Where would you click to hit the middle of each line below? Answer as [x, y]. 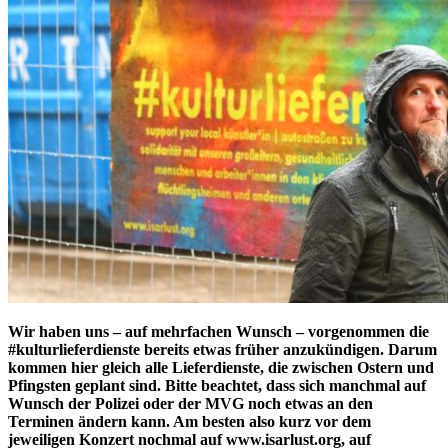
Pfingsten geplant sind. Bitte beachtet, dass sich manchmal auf [217, 385]
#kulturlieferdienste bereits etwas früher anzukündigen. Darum [222, 349]
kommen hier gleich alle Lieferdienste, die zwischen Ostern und [221, 367]
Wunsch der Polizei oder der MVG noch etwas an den [190, 403]
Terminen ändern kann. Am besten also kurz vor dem [189, 421]
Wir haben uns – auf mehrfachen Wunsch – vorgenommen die [218, 331]
